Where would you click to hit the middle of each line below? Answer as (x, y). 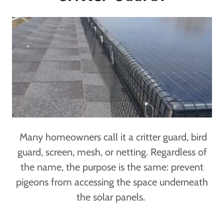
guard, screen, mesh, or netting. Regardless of (112, 152)
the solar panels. (112, 197)
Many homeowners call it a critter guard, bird (112, 137)
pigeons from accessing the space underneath (112, 182)
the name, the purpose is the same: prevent (112, 167)
